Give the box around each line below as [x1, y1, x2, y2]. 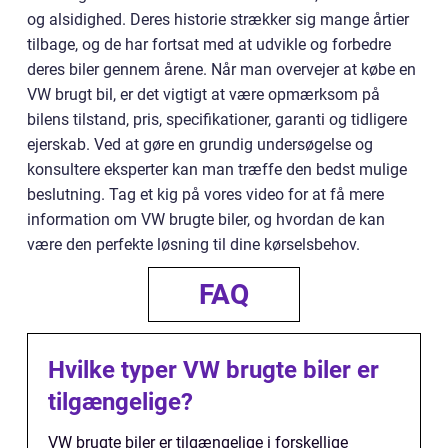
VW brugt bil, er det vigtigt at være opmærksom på [27, 84, 380, 104]
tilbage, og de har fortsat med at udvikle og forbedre [27, 34, 391, 54]
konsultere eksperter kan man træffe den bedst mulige [27, 159, 407, 179]
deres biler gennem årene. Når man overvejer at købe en [27, 59, 416, 79]
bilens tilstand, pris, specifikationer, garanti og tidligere [27, 109, 407, 129]
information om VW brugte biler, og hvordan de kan [27, 209, 385, 229]
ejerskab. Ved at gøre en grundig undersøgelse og [27, 134, 373, 154]
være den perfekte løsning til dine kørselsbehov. [27, 234, 360, 254]
